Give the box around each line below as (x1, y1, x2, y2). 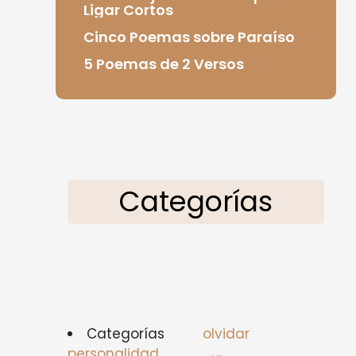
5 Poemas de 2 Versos (83, 53, 244, 74)
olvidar (202, 324, 250, 343)
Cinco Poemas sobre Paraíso (83, 26, 295, 47)
